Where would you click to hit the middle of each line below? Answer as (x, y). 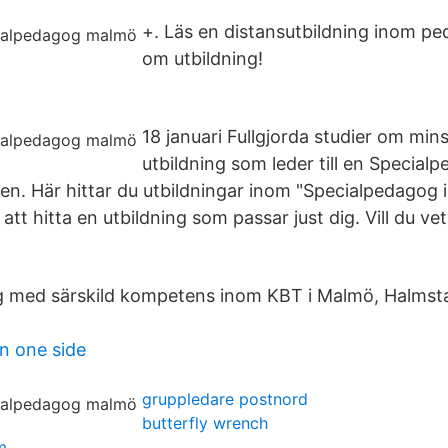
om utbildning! (202, 58)
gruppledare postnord (225, 399)
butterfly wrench (205, 423)
